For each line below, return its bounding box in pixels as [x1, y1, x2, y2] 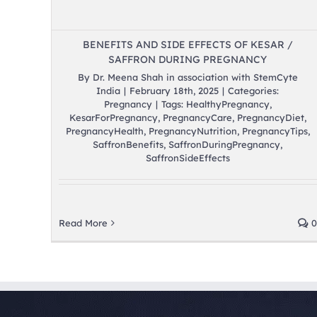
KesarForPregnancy [69, 112, 158, 124]
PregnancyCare [162, 112, 232, 124]
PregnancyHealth [65, 125, 144, 137]
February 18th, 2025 [129, 85, 219, 97]
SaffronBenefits [93, 139, 164, 151]
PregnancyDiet [236, 112, 304, 124]
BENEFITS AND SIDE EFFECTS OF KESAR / [82, 38, 293, 52]
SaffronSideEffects [145, 152, 230, 164]
